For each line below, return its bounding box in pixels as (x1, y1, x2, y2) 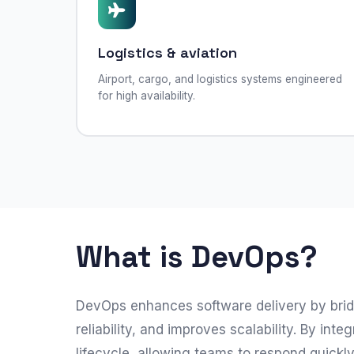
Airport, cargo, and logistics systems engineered (97, 72, 342, 85)
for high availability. (97, 88, 195, 102)
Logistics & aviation (97, 43, 237, 62)
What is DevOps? (76, 238, 318, 276)
